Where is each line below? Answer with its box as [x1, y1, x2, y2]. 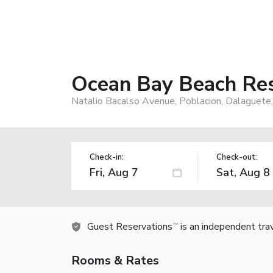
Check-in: [90, 151, 124, 163]
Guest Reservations [87, 219, 172, 233]
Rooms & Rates [71, 252, 159, 269]
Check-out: [216, 151, 258, 163]
